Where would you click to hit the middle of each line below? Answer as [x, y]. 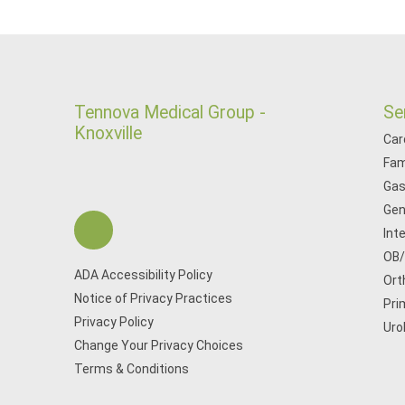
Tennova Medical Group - [170, 113]
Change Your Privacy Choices [159, 345]
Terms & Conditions [132, 369]
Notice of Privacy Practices [153, 298]
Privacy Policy [114, 322]
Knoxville [108, 133]
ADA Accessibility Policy [143, 275]
